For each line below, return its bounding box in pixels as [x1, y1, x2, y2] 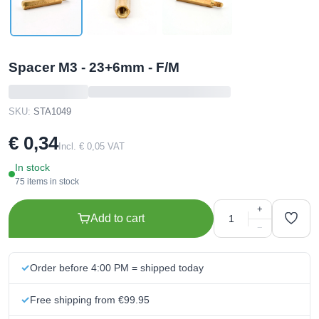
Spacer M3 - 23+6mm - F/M [9, 60, 179, 75]
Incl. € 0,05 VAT [58, 141, 125, 152]
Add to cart [90, 212, 145, 224]
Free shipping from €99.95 [30, 293, 150, 305]
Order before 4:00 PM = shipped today [30, 262, 204, 274]
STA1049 [33, 106, 71, 117]
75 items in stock [14, 177, 79, 187]
